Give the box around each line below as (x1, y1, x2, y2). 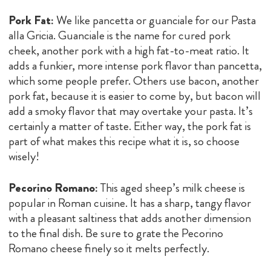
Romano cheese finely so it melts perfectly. (8, 239, 209, 257)
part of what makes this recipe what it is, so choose (8, 132, 240, 150)
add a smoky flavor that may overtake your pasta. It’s (8, 102, 253, 120)
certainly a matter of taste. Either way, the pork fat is (8, 117, 251, 135)
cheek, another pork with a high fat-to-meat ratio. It (8, 41, 249, 59)
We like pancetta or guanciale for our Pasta (54, 11, 256, 29)
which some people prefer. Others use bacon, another (8, 71, 259, 90)
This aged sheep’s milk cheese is (98, 178, 245, 197)
